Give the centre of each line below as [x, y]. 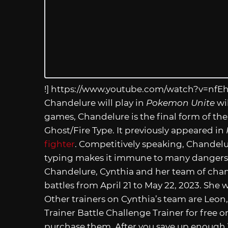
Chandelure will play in [95, 103]
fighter [60, 144]
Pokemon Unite [180, 103]
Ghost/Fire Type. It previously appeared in [135, 131]
